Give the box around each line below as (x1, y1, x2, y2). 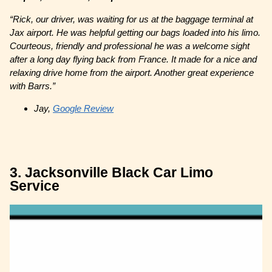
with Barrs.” (10, 81, 56, 92)
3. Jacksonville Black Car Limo (10, 165, 214, 181)
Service (10, 178, 60, 194)
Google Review (53, 103, 114, 114)
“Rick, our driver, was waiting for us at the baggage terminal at (10, 14, 254, 25)
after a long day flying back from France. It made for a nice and (10, 54, 257, 65)
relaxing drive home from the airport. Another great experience (10, 67, 254, 78)
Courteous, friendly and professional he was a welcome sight (10, 41, 250, 52)
